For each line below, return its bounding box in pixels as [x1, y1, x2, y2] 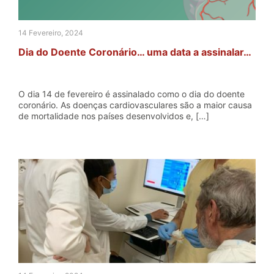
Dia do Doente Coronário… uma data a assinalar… [18, 46, 251, 58]
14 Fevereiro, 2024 [18, 28, 83, 37]
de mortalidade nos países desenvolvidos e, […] [18, 111, 209, 121]
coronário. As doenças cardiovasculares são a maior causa [18, 100, 252, 110]
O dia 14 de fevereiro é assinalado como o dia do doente [18, 89, 245, 99]
